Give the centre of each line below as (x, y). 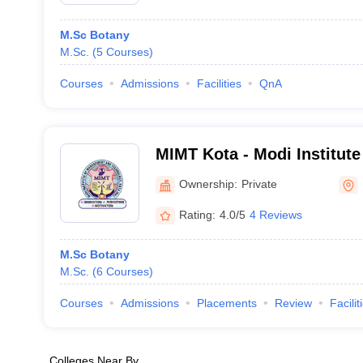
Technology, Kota (222, 175)
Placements (226, 303)
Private (259, 184)
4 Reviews (275, 214)
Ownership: (208, 184)
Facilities (219, 83)
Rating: (197, 214)
